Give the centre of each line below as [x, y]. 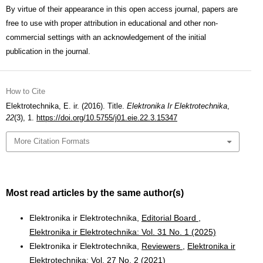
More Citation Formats [52, 141]
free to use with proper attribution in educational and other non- [112, 23]
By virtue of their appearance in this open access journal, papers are [122, 9]
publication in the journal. [48, 51]
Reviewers [162, 246]
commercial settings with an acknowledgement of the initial [106, 37]
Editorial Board [170, 218]
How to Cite [26, 91]
